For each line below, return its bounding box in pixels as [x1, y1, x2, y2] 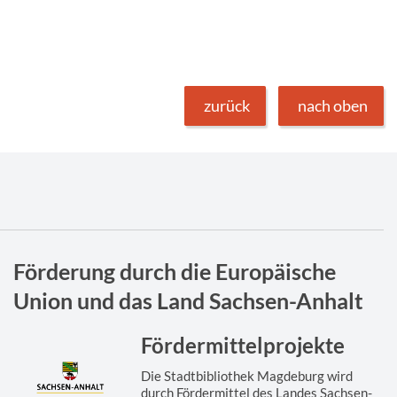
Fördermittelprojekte [141, 332, 346, 358]
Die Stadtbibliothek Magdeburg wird [141, 367, 354, 384]
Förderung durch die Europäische [12, 257, 336, 284]
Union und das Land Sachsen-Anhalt [12, 286, 363, 314]
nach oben [298, 95, 368, 115]
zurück [204, 95, 250, 115]
